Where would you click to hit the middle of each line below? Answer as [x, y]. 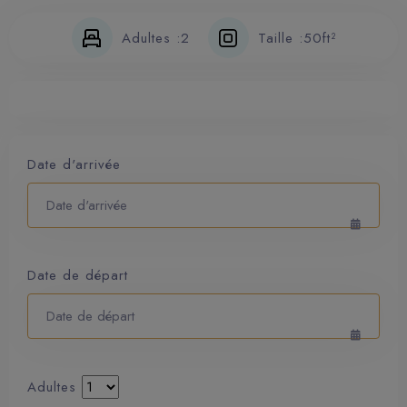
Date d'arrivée [74, 164]
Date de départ [78, 275]
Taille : [280, 38]
